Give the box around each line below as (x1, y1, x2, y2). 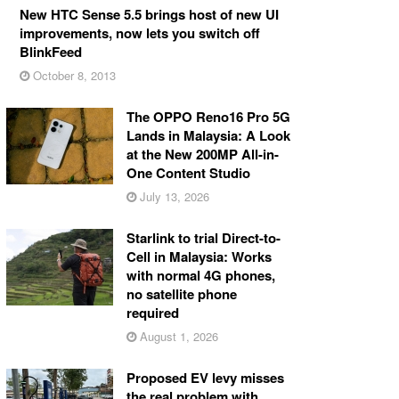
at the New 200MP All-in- (126, 143, 279, 164)
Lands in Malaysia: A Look (126, 125, 290, 145)
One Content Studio (126, 162, 250, 183)
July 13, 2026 (135, 187, 209, 205)
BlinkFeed (19, 41, 82, 61)
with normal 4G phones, (126, 265, 275, 285)
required (126, 302, 179, 322)
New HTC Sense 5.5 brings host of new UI (19, 4, 279, 24)
